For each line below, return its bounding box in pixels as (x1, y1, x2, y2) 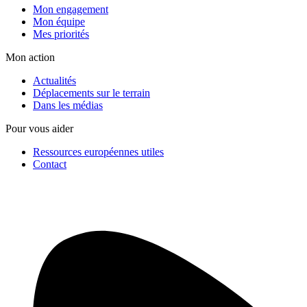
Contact (33, 158, 66, 170)
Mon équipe (33, 15, 85, 27)
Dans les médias (33, 99, 103, 111)
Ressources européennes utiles (33, 145, 164, 158)
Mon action (5, 51, 55, 63)
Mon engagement (33, 3, 108, 15)
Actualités (33, 74, 76, 86)
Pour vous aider (5, 122, 73, 134)
